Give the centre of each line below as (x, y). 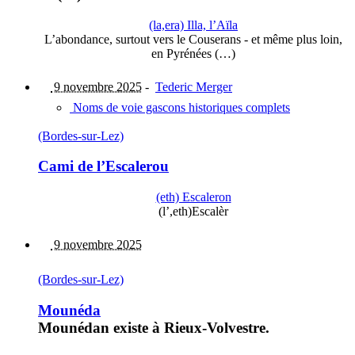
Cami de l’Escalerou (103, 166)
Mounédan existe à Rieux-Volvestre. (154, 327)
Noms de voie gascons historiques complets (180, 107)
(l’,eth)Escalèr (193, 212)
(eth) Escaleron (193, 197)
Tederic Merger (194, 86)
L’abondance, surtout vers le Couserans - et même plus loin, (193, 39)
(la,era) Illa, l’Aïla (193, 25)
